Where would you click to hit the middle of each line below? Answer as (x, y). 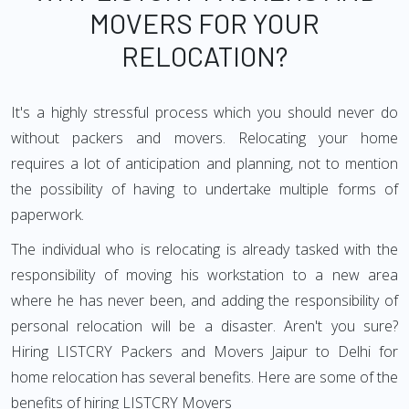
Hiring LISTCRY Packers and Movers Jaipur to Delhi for (204, 351)
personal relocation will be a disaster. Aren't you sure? (204, 326)
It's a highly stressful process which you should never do (204, 112)
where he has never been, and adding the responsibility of (204, 300)
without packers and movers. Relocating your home (204, 138)
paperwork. (47, 215)
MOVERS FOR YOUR (204, 23)
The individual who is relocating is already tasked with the (204, 249)
